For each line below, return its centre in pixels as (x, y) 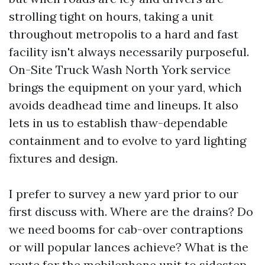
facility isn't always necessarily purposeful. (129, 51)
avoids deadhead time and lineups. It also (124, 105)
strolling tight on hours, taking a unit (111, 16)
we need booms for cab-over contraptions (126, 229)
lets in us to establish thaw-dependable (118, 122)
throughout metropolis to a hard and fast (124, 34)
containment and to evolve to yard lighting (127, 140)
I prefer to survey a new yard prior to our (124, 193)
